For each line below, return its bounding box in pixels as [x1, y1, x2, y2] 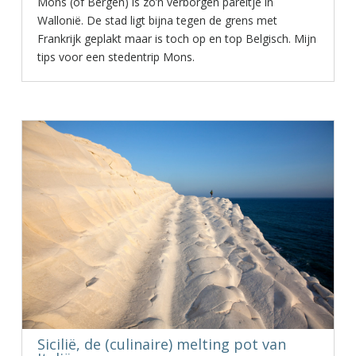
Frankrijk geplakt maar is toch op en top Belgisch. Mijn [37, 31, 316, 46]
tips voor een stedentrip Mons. [37, 49, 195, 64]
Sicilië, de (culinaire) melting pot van [37, 335, 286, 354]
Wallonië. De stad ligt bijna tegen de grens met [37, 13, 277, 28]
